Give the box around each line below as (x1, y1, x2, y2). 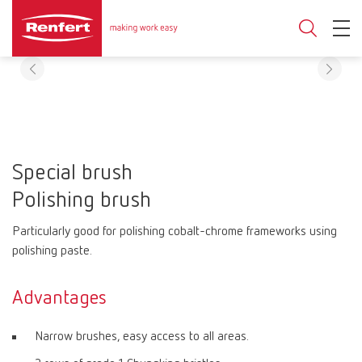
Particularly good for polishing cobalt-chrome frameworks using (12, 225, 337, 238)
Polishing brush (12, 189, 151, 212)
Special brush (12, 162, 133, 184)
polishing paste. (12, 245, 92, 258)
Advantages (12, 288, 107, 308)
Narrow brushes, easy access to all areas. (35, 330, 249, 343)
